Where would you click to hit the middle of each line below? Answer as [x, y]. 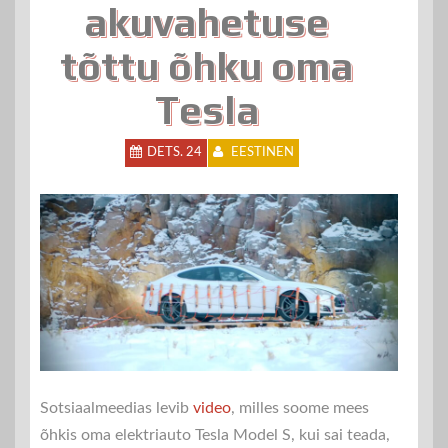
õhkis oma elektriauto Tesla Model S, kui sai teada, [215, 435]
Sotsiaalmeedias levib [116, 408]
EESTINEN [262, 152]
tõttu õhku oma [206, 66]
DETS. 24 [174, 152]
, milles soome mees [300, 408]
